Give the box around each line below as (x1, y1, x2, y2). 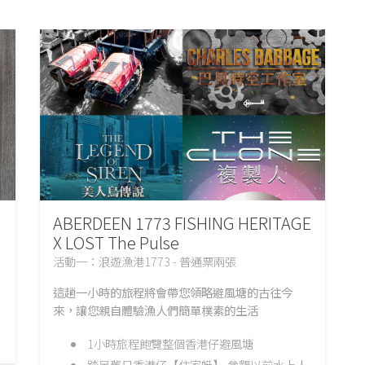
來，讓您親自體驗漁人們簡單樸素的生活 (53, 301, 258, 319)
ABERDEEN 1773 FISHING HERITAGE (53, 211, 311, 235)
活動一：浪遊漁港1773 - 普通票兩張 (53, 253, 236, 270)
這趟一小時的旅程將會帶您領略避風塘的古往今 (53, 284, 292, 301)
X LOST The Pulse (53, 231, 179, 255)
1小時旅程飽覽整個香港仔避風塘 (87, 334, 254, 352)
